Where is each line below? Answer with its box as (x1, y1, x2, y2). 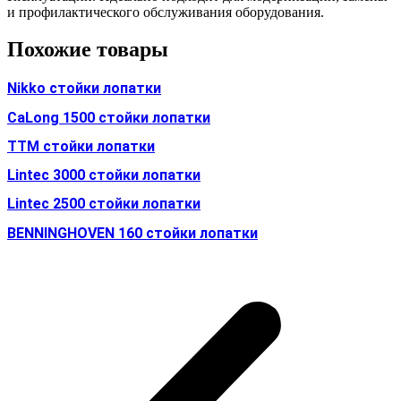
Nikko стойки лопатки (7, 80, 161, 98)
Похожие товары (7, 38, 168, 62)
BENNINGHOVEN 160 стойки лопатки (7, 224, 258, 242)
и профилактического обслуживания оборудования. (7, 4, 324, 20)
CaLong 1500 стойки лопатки (7, 108, 210, 126)
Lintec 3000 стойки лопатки (7, 166, 200, 184)
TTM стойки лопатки (7, 137, 155, 155)
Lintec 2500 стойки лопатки (7, 195, 200, 213)
